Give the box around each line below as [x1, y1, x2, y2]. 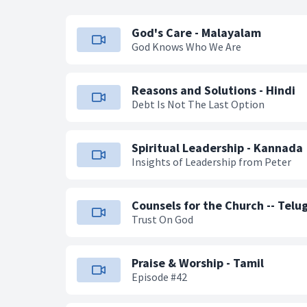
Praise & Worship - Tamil [132, 255, 264, 271]
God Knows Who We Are [132, 40, 241, 53]
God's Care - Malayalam [132, 25, 261, 40]
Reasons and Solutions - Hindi [132, 82, 295, 98]
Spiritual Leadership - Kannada [132, 140, 303, 156]
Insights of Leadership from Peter [132, 155, 291, 169]
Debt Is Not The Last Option [132, 97, 265, 111]
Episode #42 [132, 270, 187, 284]
